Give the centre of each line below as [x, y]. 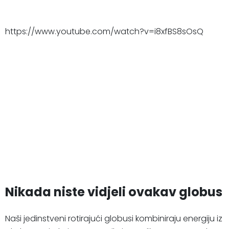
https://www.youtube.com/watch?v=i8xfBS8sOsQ [104, 32]
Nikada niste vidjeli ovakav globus [114, 192]
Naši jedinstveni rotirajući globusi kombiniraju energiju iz [114, 219]
